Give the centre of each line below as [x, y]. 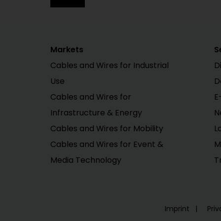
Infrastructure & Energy [96, 112]
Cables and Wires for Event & [107, 144]
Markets [67, 49]
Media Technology [86, 160]
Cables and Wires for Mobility [107, 128]
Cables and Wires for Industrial [110, 65]
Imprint [178, 208]
